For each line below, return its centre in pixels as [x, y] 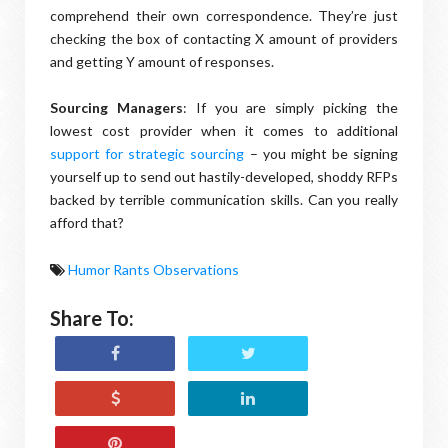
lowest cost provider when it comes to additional [224, 130]
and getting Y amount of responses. [162, 61]
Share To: [92, 318]
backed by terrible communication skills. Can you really [224, 199]
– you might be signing [323, 153]
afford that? [87, 222]
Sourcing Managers [116, 107]
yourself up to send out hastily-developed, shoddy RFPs [224, 176]
